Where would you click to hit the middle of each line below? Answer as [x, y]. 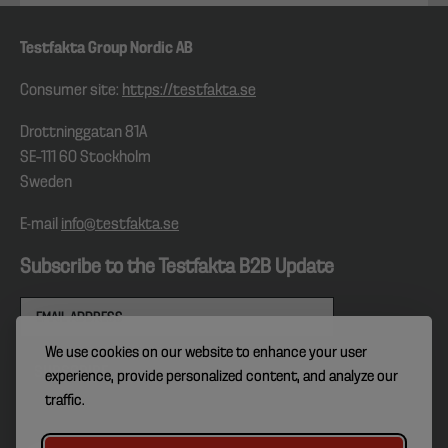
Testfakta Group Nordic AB [106, 49]
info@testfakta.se [120, 225]
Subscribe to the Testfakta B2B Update [177, 267]
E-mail [40, 225]
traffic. [65, 401]
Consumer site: [71, 91]
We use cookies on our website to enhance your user [206, 353]
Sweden [46, 183]
